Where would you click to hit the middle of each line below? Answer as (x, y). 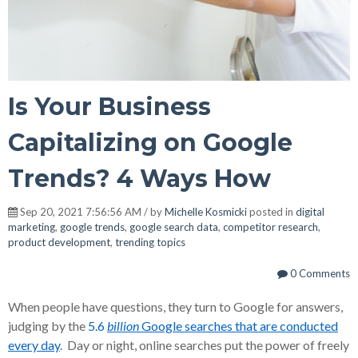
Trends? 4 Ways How (139, 178)
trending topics (150, 242)
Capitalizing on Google (150, 142)
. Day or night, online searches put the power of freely (205, 344)
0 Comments (319, 273)
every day (34, 344)
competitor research (270, 227)
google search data (174, 227)
